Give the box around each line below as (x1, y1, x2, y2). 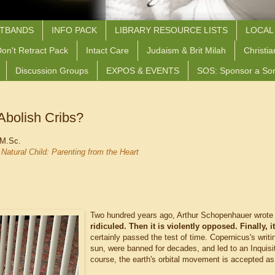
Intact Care (86, 45, 129, 56)
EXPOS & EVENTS (106, 65, 179, 76)
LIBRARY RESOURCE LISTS (115, 25, 228, 36)
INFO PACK (52, 25, 97, 36)
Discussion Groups (15, 65, 88, 76)
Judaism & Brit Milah (147, 45, 226, 56)
